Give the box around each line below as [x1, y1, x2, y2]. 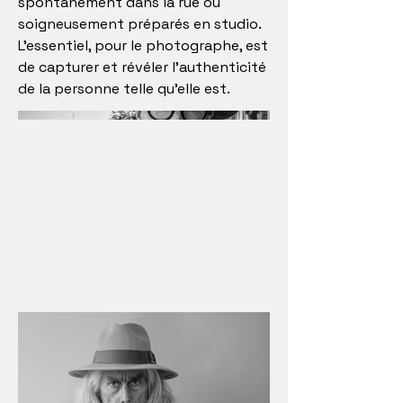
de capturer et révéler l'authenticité [18, 58, 266, 76]
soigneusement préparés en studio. [18, 14, 261, 33]
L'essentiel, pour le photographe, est [18, 36, 268, 55]
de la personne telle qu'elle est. [18, 79, 230, 98]
